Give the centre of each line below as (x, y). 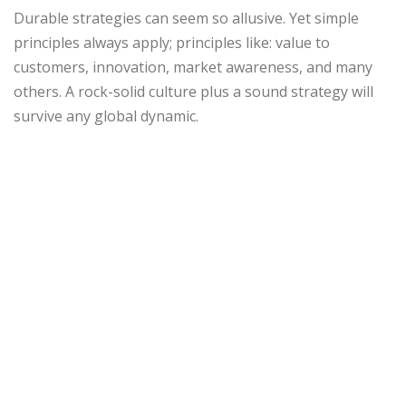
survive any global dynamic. (106, 116)
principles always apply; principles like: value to (172, 43)
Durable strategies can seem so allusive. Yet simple (186, 18)
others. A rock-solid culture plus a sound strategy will (193, 92)
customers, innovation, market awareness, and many (193, 67)
